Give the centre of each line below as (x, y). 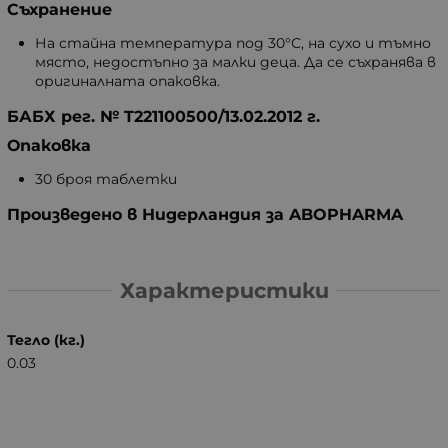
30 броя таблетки (106, 179)
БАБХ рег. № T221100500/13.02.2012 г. (163, 117)
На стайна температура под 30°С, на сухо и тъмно (233, 43)
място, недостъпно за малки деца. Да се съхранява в (235, 62)
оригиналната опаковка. (127, 81)
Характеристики (224, 290)
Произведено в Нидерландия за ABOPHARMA (205, 215)
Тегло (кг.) (46, 339)
